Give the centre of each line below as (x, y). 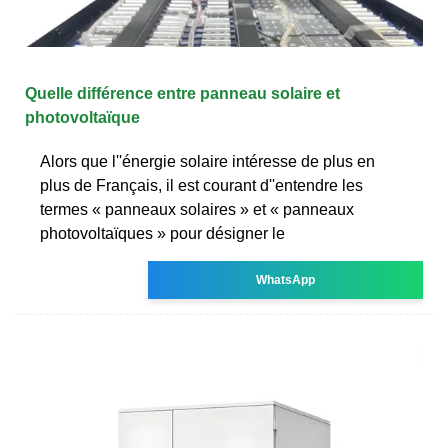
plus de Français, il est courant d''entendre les (201, 185)
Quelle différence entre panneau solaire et (182, 93)
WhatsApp (286, 279)
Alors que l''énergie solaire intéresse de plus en (207, 161)
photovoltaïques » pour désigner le (162, 233)
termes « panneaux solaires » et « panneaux (197, 209)
